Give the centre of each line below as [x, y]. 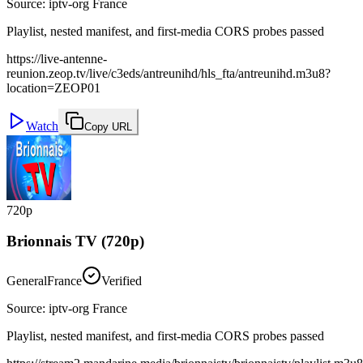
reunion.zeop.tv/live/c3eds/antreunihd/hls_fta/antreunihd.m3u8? [169, 73]
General [27, 281]
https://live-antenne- [57, 58]
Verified [122, 281]
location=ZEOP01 [53, 88]
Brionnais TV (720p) [75, 241]
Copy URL [108, 126]
